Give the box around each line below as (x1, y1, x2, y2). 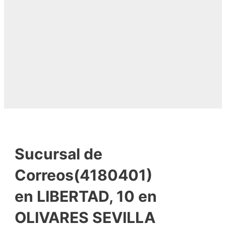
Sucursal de (15, 144, 103, 163)
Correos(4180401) (15, 165, 153, 184)
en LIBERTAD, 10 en (15, 187, 157, 205)
